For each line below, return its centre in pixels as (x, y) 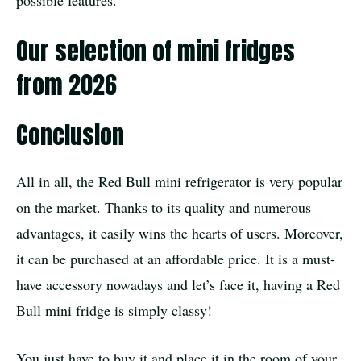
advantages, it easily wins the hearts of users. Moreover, (180, 232)
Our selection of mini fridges (156, 51)
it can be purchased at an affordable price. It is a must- (176, 258)
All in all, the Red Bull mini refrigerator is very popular (179, 181)
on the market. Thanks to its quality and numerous (164, 207)
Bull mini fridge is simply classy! (114, 310)
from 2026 (66, 85)
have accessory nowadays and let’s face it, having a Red (178, 284)
